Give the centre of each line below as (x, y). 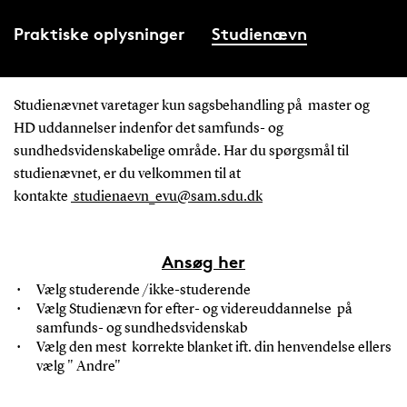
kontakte (42, 197)
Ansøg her (203, 261)
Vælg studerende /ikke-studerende (146, 290)
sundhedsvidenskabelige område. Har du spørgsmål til (182, 152)
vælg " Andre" (78, 367)
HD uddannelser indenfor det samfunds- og (148, 129)
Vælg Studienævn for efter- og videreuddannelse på (194, 309)
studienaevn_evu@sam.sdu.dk (166, 197)
